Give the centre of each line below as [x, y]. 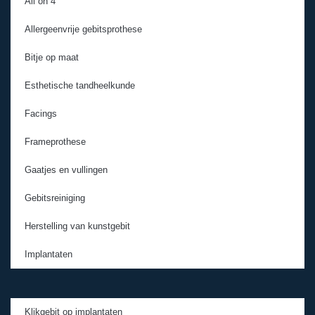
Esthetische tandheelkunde [80, 85]
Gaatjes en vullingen [66, 169]
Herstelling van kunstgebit [77, 226]
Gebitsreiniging [55, 198]
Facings [41, 113]
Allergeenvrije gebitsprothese [83, 29]
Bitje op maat [52, 57]
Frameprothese [55, 141]
